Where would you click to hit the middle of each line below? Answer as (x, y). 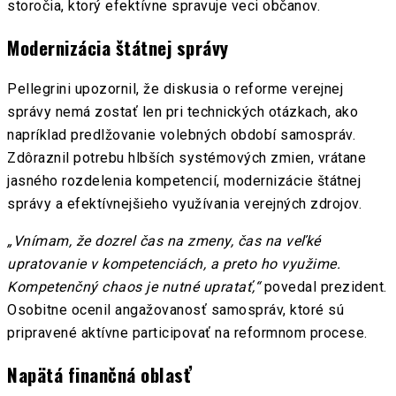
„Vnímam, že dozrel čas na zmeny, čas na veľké (164, 240)
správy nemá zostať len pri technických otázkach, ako (183, 111)
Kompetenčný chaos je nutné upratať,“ (133, 286)
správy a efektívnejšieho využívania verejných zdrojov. (184, 203)
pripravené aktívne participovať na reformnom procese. (187, 332)
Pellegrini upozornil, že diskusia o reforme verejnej (175, 88)
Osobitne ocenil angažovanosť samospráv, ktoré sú (175, 309)
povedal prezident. (324, 286)
